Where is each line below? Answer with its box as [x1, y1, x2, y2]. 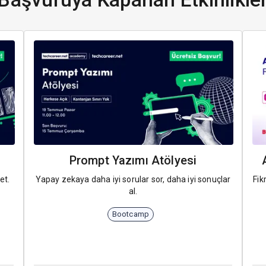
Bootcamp [112, 210, 150, 219]
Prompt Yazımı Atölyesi [69, 153, 197, 167]
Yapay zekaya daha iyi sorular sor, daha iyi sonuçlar [35, 174, 231, 184]
